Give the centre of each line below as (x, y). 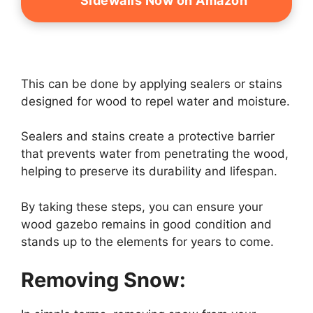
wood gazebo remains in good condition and (146, 224)
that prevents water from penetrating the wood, (155, 154)
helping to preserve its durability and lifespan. (151, 172)
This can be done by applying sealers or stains (152, 83)
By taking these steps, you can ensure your (142, 206)
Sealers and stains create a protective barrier (148, 137)
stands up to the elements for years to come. (147, 241)
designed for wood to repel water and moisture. (155, 101)
